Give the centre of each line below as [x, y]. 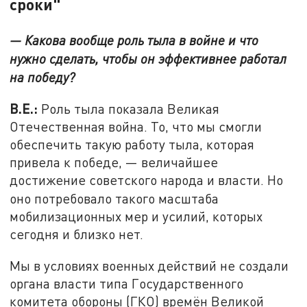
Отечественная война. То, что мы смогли [136, 127]
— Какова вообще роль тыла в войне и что [134, 40]
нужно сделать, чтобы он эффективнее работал [148, 58]
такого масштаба [167, 199]
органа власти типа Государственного [127, 284]
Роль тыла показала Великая [129, 109]
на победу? [42, 77]
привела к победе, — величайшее [114, 162]
